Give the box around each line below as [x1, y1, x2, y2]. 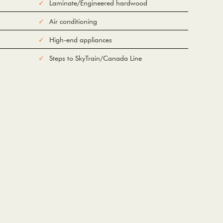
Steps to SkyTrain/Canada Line [49, 53, 142, 63]
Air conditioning [49, 16, 97, 26]
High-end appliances [49, 35, 112, 44]
